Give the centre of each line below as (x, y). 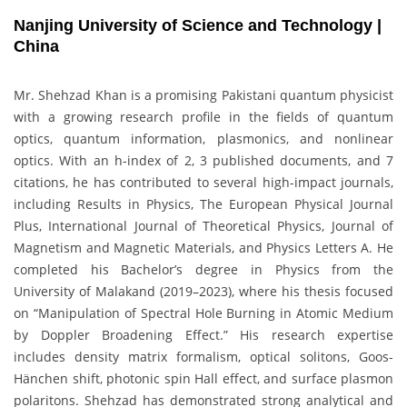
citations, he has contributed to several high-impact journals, (203, 183)
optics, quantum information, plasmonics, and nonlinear (203, 139)
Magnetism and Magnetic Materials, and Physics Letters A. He (203, 248)
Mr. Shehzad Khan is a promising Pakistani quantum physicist (203, 95)
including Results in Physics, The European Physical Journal (203, 204)
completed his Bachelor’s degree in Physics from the (203, 270)
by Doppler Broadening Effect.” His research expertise (203, 335)
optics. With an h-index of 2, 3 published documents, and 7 (203, 161)
